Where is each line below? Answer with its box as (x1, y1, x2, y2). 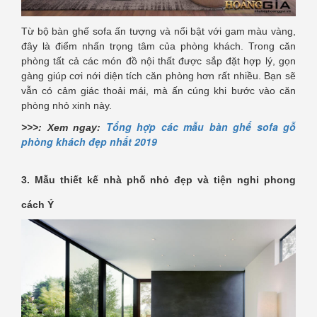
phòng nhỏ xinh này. (21, 99, 112, 111)
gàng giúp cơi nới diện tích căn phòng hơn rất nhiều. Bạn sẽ (21, 69, 296, 81)
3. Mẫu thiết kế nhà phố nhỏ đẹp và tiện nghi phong (21, 173, 296, 185)
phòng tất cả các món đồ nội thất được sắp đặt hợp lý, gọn (21, 54, 296, 67)
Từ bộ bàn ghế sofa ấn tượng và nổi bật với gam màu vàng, (21, 25, 296, 37)
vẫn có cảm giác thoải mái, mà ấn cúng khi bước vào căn (21, 84, 296, 96)
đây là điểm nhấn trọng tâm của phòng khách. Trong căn (21, 40, 296, 52)
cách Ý (21, 198, 54, 210)
